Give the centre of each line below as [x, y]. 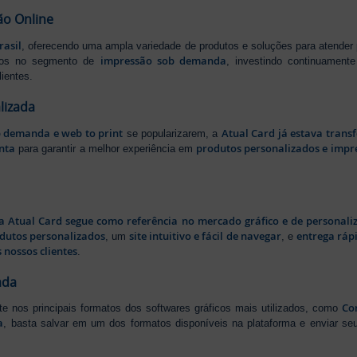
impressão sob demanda [163, 61]
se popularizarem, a [172, 133]
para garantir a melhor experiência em [106, 148]
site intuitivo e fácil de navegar [205, 235]
